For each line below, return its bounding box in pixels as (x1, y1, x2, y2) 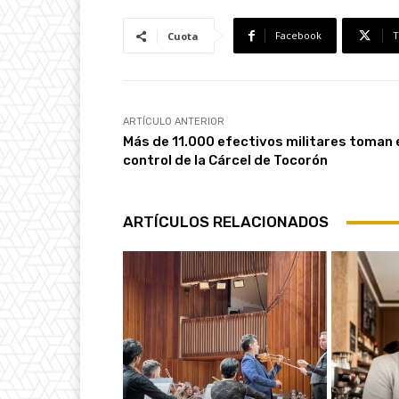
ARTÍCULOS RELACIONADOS (123, 213, 329, 232)
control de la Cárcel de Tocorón (123, 152, 328, 169)
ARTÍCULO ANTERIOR (123, 116, 224, 128)
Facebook (275, 28, 322, 43)
